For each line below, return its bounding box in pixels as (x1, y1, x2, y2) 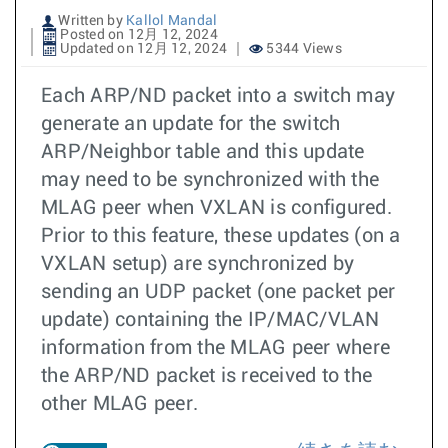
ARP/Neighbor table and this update (41, 142, 365, 162)
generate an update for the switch (41, 114, 341, 134)
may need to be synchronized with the (41, 170, 379, 190)
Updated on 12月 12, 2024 (57, 42, 227, 56)
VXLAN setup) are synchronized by (41, 254, 354, 274)
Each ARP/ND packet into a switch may (41, 86, 395, 106)
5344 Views (263, 42, 342, 56)
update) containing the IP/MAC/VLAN (41, 310, 380, 330)
